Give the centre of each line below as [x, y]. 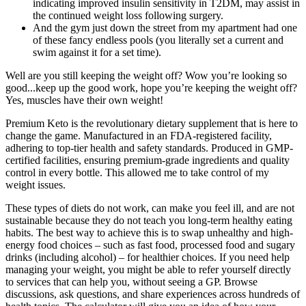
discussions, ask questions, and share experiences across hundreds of [153, 294]
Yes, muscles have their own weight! [84, 100]
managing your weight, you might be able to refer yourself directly [148, 270]
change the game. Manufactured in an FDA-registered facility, [139, 136]
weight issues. [36, 185]
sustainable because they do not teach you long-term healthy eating [149, 221]
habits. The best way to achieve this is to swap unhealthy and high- [149, 233]
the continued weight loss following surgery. [128, 16]
